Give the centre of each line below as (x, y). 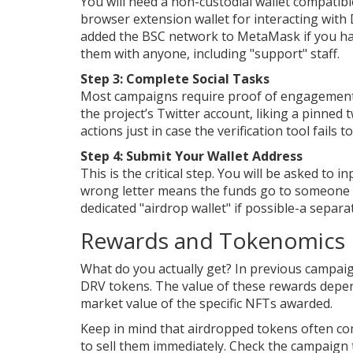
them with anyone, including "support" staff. (210, 54)
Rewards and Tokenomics (213, 241)
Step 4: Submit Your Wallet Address (191, 156)
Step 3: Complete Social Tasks (175, 79)
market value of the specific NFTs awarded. (206, 304)
